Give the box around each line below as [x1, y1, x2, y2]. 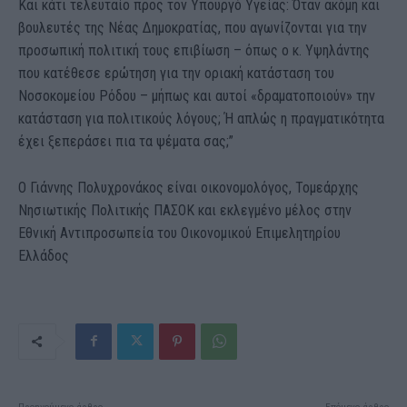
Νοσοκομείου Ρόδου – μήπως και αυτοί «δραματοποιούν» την [18, 86, 375, 104]
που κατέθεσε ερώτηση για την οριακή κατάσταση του [18, 64, 334, 82]
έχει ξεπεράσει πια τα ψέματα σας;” [18, 132, 233, 150]
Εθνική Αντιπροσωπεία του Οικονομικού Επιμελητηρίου [18, 223, 341, 242]
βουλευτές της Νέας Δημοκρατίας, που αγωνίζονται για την [18, 18, 367, 36]
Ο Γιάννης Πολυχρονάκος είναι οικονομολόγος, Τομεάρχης [18, 178, 359, 196]
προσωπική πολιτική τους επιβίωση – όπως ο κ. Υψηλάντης [18, 41, 370, 59]
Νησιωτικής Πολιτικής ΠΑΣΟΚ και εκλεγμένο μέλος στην [18, 201, 352, 219]
